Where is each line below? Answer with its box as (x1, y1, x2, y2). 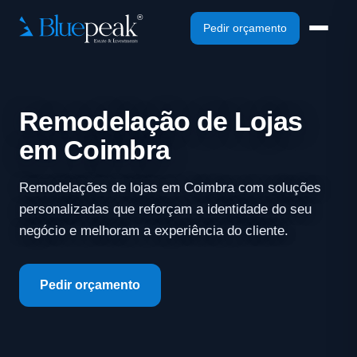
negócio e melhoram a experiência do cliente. (19, 223, 288, 238)
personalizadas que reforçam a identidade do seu (19, 202, 312, 217)
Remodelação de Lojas (19, 106, 303, 136)
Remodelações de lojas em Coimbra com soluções (19, 180, 321, 195)
